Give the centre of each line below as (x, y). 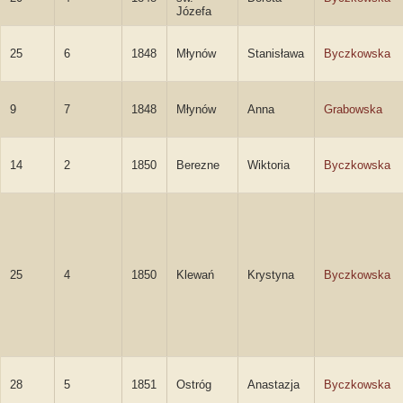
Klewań (195, 275)
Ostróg (194, 385)
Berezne (198, 165)
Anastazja (273, 385)
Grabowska (353, 109)
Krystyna (271, 275)
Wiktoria (269, 165)
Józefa (194, 11)
